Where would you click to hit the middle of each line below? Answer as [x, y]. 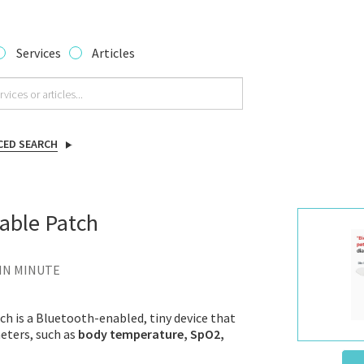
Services [39, 53]
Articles [113, 53]
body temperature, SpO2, [151, 334]
